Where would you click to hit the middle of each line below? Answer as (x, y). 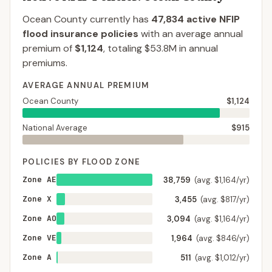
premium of (49, 48)
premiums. (45, 63)
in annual (197, 48)
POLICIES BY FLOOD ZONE (82, 162)
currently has (118, 19)
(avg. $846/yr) (223, 238)
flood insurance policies (80, 34)
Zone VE (39, 238)
